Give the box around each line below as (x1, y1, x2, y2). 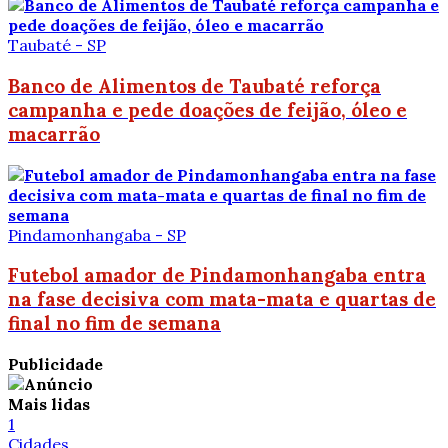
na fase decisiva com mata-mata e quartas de (8, 287, 436, 312)
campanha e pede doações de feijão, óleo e (8, 97, 407, 122)
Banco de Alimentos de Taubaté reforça (8, 73, 381, 98)
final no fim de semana (8, 311, 221, 336)
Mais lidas (8, 393, 90, 414)
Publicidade (8, 353, 103, 374)
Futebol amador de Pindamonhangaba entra (8, 263, 426, 288)
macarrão (8, 121, 100, 146)
